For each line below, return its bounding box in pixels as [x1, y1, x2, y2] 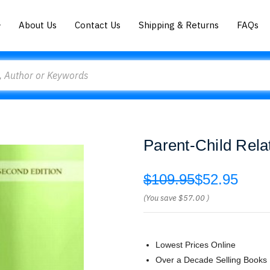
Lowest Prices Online [155, 240, 236, 250]
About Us [19, 19, 57, 31]
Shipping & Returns [139, 19, 219, 31]
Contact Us [75, 19, 121, 31]
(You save [143, 193, 177, 203]
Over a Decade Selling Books [155, 255, 267, 265]
